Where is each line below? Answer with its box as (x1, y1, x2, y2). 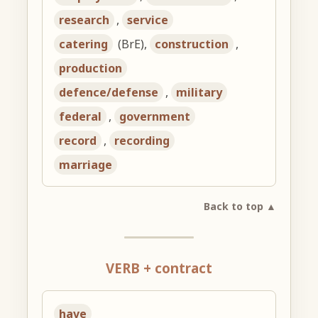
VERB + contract (106, 259, 212, 278)
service (127, 12, 169, 28)
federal (59, 109, 102, 125)
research (59, 12, 110, 28)
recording (114, 133, 170, 149)
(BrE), (115, 36, 150, 53)
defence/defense (59, 84, 159, 101)
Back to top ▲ (203, 199, 276, 214)
